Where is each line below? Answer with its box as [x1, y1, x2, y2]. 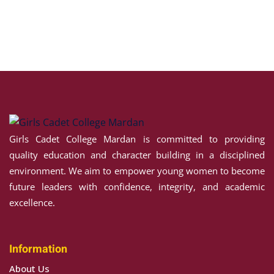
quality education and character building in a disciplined [9, 149, 265, 161]
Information [9, 241, 67, 258]
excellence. [9, 196, 55, 209]
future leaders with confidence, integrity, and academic [9, 180, 265, 193]
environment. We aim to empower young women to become [9, 165, 265, 177]
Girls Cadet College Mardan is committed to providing [9, 133, 265, 146]
